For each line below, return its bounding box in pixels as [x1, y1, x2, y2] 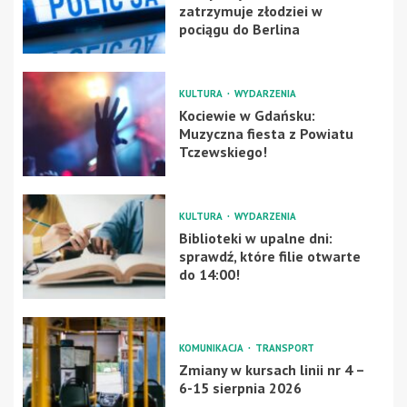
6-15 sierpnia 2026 [178, 379, 302, 398]
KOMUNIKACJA [178, 342, 246, 355]
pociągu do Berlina [178, 20, 300, 39]
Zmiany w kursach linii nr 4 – [178, 361, 364, 380]
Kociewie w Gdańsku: [178, 106, 315, 125]
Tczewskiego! [178, 143, 267, 162]
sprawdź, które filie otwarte [178, 247, 361, 266]
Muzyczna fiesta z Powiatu [178, 124, 353, 144]
